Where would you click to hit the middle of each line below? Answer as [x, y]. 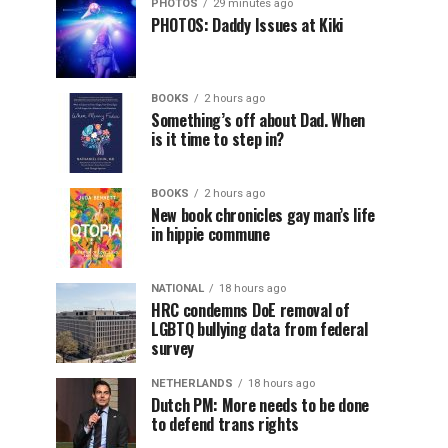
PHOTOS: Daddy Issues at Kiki [247, 25]
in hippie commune [210, 234]
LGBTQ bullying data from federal [259, 329]
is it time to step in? [217, 139]
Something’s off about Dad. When [258, 120]
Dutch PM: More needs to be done [260, 405]
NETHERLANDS [192, 383]
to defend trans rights [225, 424]
